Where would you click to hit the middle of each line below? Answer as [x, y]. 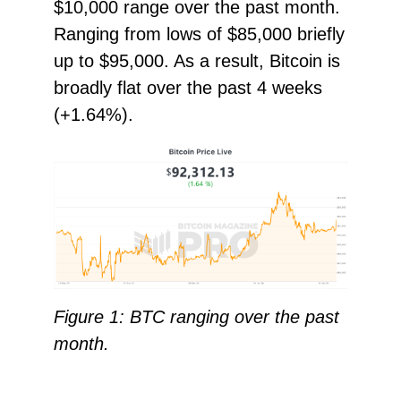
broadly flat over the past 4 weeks [188, 88]
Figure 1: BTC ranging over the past [196, 316]
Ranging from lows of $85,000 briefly [199, 34]
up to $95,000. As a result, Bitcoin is [196, 61]
